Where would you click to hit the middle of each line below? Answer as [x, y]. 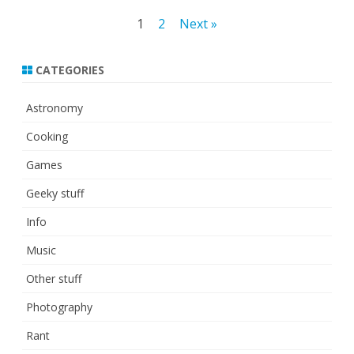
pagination [56, 49]
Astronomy [55, 108]
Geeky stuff [55, 194]
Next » [198, 24]
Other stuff [54, 279]
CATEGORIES [68, 70]
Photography [59, 307]
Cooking [47, 137]
